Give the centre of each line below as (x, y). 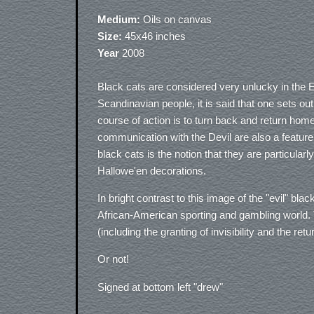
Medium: (119, 19)
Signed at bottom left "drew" (160, 287)
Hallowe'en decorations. (152, 171)
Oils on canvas (176, 19)
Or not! (113, 259)
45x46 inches (154, 36)
